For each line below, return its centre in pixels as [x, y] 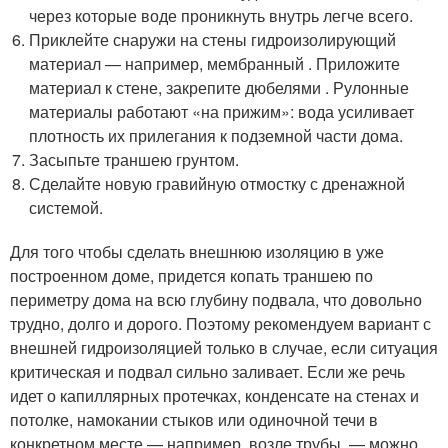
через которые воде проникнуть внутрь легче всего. [221, 16]
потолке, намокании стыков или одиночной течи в [194, 420]
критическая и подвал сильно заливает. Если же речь [207, 372]
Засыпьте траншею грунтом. [134, 160]
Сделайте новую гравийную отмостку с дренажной [217, 184]
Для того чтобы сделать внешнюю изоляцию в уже [197, 252]
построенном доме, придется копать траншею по [191, 276]
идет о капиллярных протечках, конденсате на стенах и [214, 396]
